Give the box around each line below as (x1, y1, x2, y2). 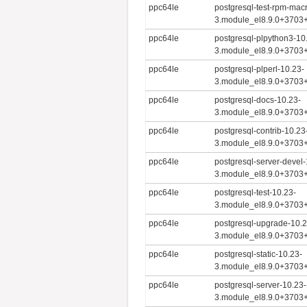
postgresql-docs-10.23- (214, 95, 302, 105)
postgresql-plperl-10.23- (214, 64, 305, 74)
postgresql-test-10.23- (214, 187, 297, 197)
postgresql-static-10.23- (214, 249, 303, 259)
